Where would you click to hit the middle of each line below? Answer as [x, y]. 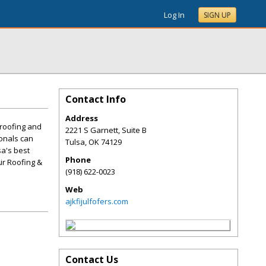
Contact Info [96, 99]
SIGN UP [217, 15]
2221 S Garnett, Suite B [106, 130]
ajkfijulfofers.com [97, 201]
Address [82, 118]
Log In [174, 15]
